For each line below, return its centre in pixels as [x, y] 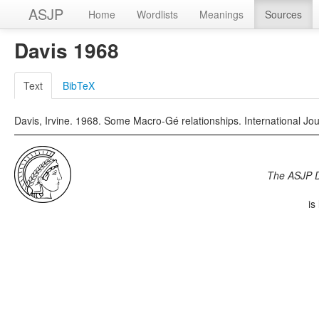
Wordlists [157, 14]
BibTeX [79, 85]
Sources [283, 14]
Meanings [221, 14]
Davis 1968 [67, 50]
